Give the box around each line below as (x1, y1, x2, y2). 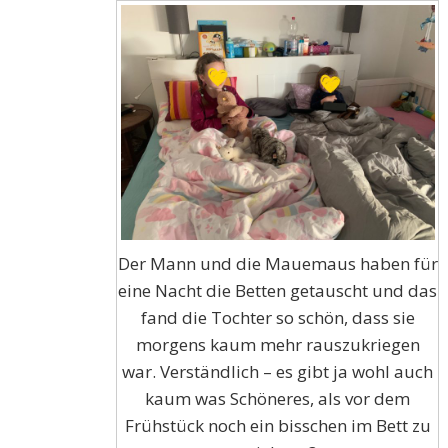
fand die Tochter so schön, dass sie (140, 306, 415, 330)
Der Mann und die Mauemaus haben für (117, 252, 438, 276)
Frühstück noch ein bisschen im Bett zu (124, 414, 431, 438)
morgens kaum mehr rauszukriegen (135, 333, 420, 357)
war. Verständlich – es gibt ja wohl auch (122, 360, 434, 384)
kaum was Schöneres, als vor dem (145, 387, 411, 411)
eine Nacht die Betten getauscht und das (118, 279, 438, 303)
